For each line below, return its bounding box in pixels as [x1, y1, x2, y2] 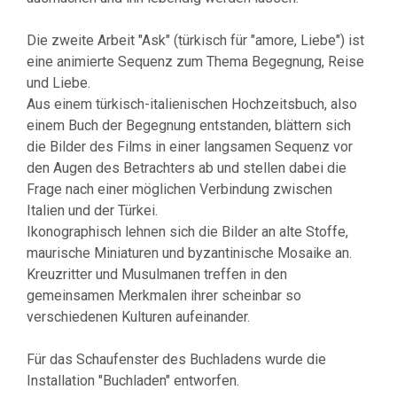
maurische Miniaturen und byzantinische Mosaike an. [27, 244, 352, 261]
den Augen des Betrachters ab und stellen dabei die [27, 159, 346, 176]
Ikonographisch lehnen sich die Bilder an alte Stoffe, [27, 222, 348, 240]
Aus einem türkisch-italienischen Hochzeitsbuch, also [27, 95, 357, 113]
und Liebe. [27, 74, 90, 91]
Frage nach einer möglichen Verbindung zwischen [27, 180, 332, 198]
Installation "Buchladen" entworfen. [27, 371, 239, 389]
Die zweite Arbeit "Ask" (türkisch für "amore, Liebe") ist [27, 31, 364, 49]
